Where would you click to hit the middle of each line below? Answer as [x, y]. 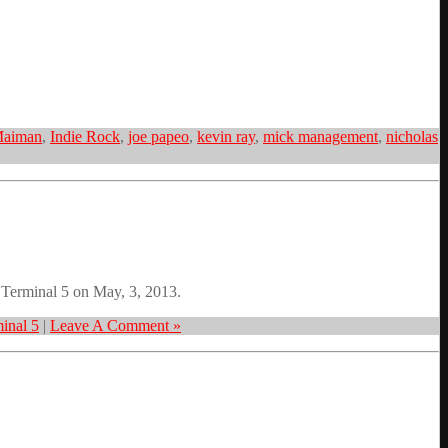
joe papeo [158, 137]
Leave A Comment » [115, 325]
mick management [320, 137]
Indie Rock [85, 137]
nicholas [412, 137]
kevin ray [226, 137]
